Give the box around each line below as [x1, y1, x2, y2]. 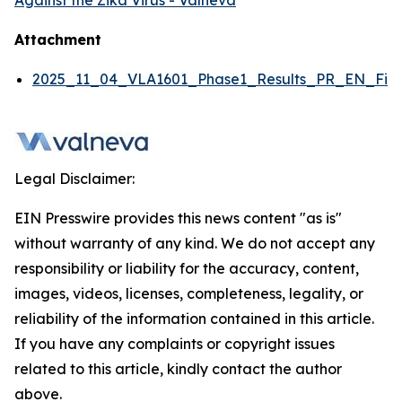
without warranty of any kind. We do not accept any [14, 234, 375, 252]
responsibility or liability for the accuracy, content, [14, 259, 359, 277]
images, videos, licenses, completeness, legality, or [14, 284, 363, 302]
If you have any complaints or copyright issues [14, 335, 335, 353]
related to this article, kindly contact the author [14, 360, 342, 378]
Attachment [14, 31, 101, 48]
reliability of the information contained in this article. [14, 310, 374, 328]
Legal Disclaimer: [14, 170, 135, 188]
